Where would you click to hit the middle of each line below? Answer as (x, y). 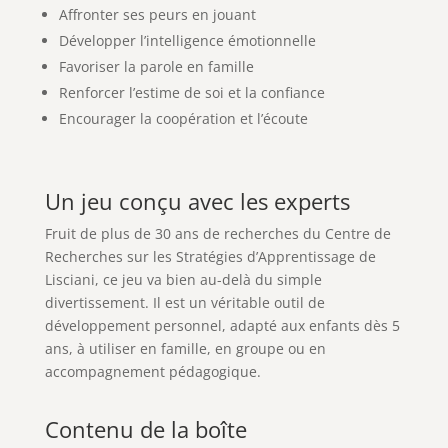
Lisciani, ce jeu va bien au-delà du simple (183, 279)
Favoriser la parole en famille (156, 66)
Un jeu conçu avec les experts (197, 200)
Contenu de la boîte (145, 428)
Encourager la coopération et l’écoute (183, 118)
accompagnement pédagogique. (152, 371)
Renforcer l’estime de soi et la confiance (191, 92)
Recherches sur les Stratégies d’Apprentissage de (210, 256)
